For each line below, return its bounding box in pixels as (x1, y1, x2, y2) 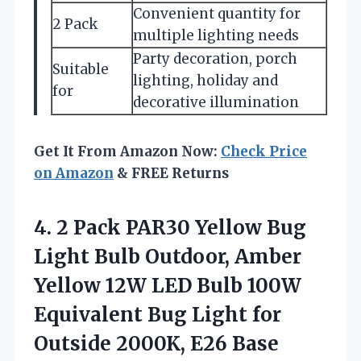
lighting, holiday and (133, 71, 278, 89)
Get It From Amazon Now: (34, 142, 221, 160)
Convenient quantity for (133, 4, 301, 23)
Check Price (221, 142, 307, 160)
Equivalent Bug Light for (34, 301, 281, 327)
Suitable (52, 60, 109, 78)
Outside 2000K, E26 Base (34, 330, 279, 356)
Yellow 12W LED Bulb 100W (34, 272, 301, 298)
